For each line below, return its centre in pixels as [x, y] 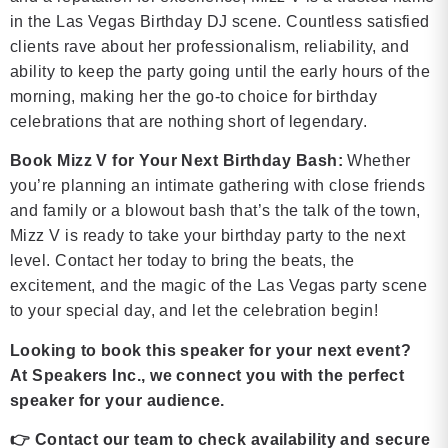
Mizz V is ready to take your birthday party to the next [208, 236]
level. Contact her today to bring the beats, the [182, 261]
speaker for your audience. [117, 400]
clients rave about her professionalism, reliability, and [210, 46]
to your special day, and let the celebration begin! [194, 311]
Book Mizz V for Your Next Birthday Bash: [176, 161]
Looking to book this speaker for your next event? [211, 350]
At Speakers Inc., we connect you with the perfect [207, 375]
